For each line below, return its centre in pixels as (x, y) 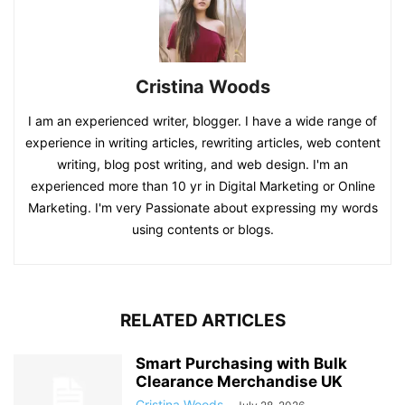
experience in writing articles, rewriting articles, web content (202, 142)
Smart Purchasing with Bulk (241, 363)
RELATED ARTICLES (202, 320)
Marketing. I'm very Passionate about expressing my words (202, 207)
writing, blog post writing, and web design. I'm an (202, 164)
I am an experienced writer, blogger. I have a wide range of (202, 121)
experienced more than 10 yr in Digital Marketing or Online (202, 186)
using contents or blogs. (202, 229)
